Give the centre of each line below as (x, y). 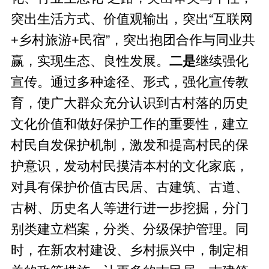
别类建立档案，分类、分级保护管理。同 (129, 229)
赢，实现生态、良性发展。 (90, 61)
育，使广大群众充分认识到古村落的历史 (129, 103)
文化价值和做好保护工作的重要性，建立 (129, 124)
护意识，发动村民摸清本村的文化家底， (129, 166)
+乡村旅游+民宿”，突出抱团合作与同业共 (133, 40)
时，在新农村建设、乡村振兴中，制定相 (129, 250)
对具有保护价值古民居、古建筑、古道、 (129, 187)
